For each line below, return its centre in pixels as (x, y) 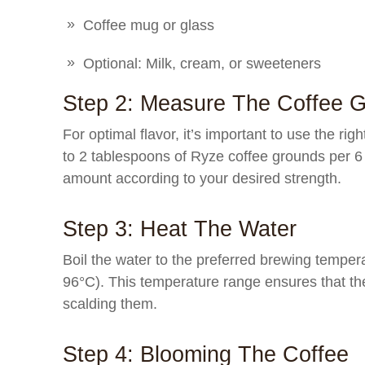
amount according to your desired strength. (202, 178)
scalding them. (110, 304)
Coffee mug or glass (149, 25)
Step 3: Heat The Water (180, 229)
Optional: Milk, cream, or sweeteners (202, 64)
